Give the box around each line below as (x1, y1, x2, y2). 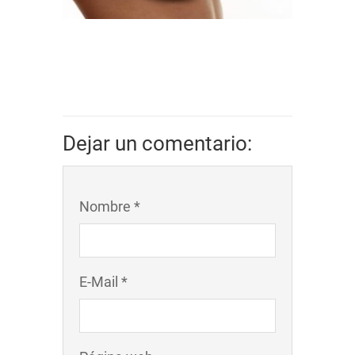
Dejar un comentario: (63, 131, 252, 155)
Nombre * (79, 197, 140, 215)
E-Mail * (79, 273, 128, 290)
